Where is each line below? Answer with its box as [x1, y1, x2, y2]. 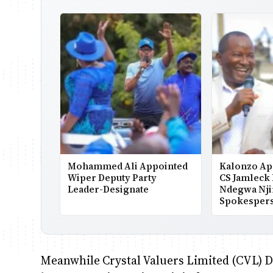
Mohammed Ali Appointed [68, 159, 188, 172]
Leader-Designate [68, 182, 149, 196]
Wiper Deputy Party [68, 171, 157, 184]
